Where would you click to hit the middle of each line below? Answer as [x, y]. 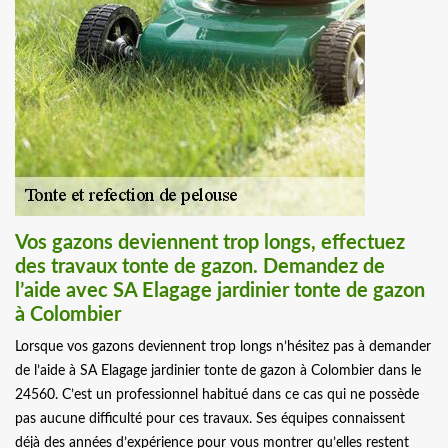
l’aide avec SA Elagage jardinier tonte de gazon [220, 291]
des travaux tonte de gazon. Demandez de [200, 267]
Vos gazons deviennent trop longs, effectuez [210, 243]
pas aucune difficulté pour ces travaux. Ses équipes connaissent [210, 419]
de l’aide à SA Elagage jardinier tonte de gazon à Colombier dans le [218, 371]
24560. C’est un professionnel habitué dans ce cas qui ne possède [217, 395]
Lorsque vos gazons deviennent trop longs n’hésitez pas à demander [223, 347]
